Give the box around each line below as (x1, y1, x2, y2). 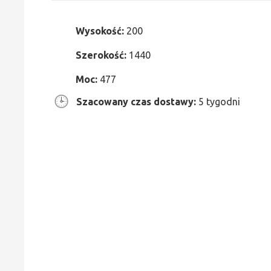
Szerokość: (76, 50, 129, 60)
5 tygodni (196, 96, 240, 107)
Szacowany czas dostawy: (76, 96, 196, 107)
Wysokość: (76, 25, 126, 36)
